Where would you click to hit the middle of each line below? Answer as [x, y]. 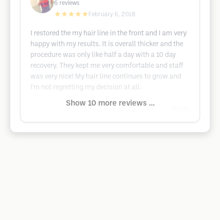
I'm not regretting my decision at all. [86, 88]
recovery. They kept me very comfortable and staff [107, 66]
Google [180, 109]
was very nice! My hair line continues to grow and [106, 77]
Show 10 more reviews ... [110, 103]
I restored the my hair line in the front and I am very [109, 34]
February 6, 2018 [112, 14]
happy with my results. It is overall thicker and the [107, 44]
